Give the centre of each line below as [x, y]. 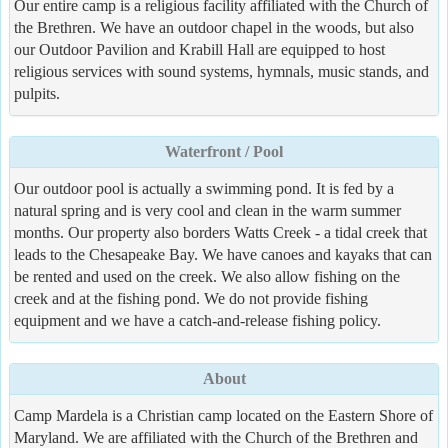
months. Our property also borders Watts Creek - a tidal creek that [220, 232]
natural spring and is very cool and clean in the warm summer [207, 210]
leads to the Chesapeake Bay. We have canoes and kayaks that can [223, 254]
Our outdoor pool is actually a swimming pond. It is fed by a [204, 188]
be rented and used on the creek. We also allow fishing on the [207, 276]
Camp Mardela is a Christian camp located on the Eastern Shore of [223, 415]
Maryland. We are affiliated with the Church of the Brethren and [216, 437]
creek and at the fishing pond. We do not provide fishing [191, 298]
